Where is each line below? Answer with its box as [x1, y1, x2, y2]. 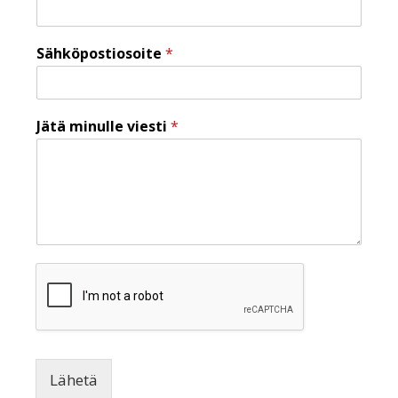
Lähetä [50, 370, 98, 391]
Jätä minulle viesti [36, 116, 171, 137]
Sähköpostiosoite [36, 44, 165, 64]
